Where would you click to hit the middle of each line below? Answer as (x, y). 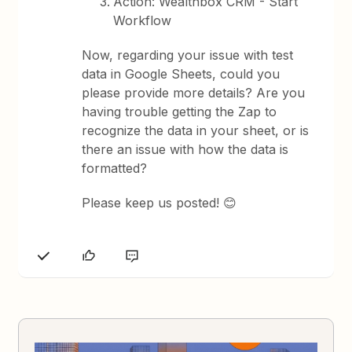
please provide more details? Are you (194, 93)
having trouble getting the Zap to (180, 112)
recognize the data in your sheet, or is (196, 130)
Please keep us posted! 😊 (159, 203)
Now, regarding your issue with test (188, 55)
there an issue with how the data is (185, 149)
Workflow (143, 20)
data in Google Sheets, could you (181, 74)
